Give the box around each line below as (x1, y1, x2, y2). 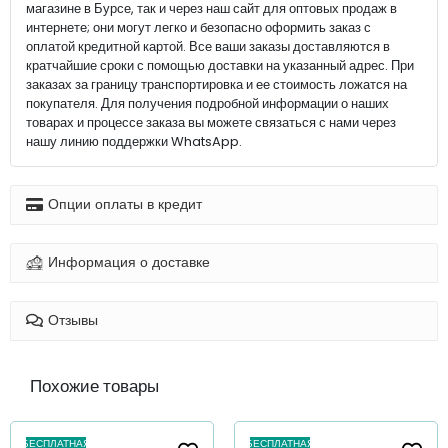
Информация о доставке (48, 252, 211, 273)
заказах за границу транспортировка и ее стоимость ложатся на (26, 74, 407, 94)
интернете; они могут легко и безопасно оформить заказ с (26, 17, 371, 37)
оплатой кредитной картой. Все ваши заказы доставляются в (26, 36, 390, 56)
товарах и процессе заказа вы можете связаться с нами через (26, 112, 396, 132)
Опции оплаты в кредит (48, 194, 202, 215)
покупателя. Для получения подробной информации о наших (26, 93, 389, 113)
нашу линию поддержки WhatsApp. (26, 131, 242, 151)
